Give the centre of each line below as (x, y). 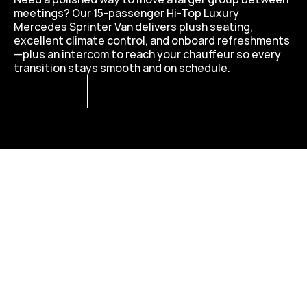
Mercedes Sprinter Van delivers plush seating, (133, 27)
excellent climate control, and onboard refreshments (152, 40)
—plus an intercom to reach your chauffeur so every (147, 54)
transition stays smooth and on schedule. (122, 68)
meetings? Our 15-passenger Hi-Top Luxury (126, 13)
